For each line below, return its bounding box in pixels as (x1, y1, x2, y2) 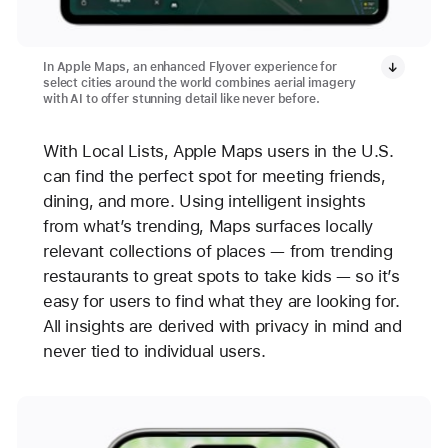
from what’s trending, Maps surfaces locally (42, 215, 373, 236)
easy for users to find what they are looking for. (42, 290, 400, 311)
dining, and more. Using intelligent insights (42, 190, 366, 211)
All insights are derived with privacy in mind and (42, 315, 402, 336)
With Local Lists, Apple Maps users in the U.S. (42, 140, 394, 161)
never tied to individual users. (42, 340, 266, 361)
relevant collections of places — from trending (42, 240, 393, 261)
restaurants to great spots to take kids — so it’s (42, 265, 400, 286)
